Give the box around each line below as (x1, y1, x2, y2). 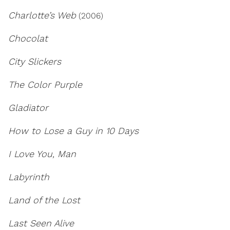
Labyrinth (8, 171, 49, 182)
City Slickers (8, 56, 61, 67)
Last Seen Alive (8, 218, 74, 228)
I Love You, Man (8, 148, 76, 159)
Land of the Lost (8, 195, 80, 205)
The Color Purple (8, 79, 82, 90)
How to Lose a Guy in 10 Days (8, 125, 139, 136)
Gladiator (8, 102, 48, 113)
